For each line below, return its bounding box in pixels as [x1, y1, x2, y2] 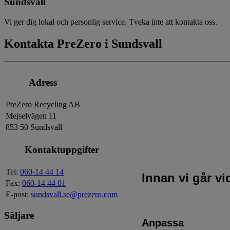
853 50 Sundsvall [6, 122, 62, 131]
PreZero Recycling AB [6, 100, 80, 109]
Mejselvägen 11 [6, 111, 56, 120]
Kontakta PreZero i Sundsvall [4, 36, 162, 50]
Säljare [4, 210, 34, 221]
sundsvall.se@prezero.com [31, 189, 118, 199]
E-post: [6, 189, 31, 199]
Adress [29, 77, 57, 88]
